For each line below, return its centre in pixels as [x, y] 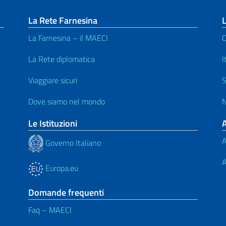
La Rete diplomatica [62, 59]
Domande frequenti [66, 192]
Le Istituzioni [53, 123]
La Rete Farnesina [63, 20]
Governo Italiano [72, 143]
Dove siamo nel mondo [67, 101]
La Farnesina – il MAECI [68, 38]
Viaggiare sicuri [53, 80]
